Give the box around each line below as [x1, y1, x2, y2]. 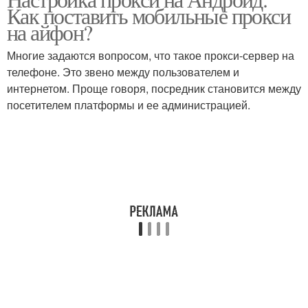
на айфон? [7, 17, 92, 47]
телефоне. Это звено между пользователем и [7, 64, 239, 80]
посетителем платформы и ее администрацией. [7, 97, 250, 113]
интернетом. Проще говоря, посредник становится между [7, 80, 301, 96]
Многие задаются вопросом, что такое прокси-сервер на [7, 47, 294, 63]
